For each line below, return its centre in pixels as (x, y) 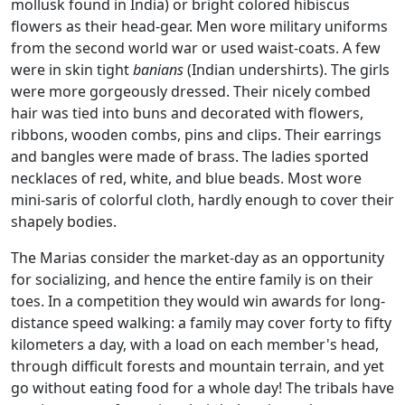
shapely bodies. (64, 222)
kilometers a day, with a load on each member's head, (195, 345)
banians (158, 70)
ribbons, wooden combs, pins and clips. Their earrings (196, 135)
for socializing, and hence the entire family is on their (192, 280)
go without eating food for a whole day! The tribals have (202, 388)
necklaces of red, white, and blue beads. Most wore (186, 179)
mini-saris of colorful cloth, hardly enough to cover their (202, 200)
